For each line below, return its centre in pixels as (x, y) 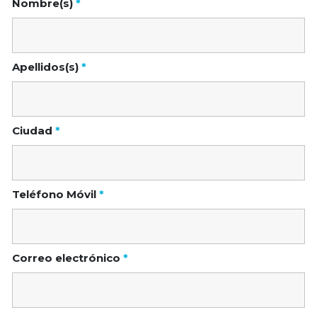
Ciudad (34, 131)
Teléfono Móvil (56, 195)
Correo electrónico (68, 258)
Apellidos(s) (47, 67)
